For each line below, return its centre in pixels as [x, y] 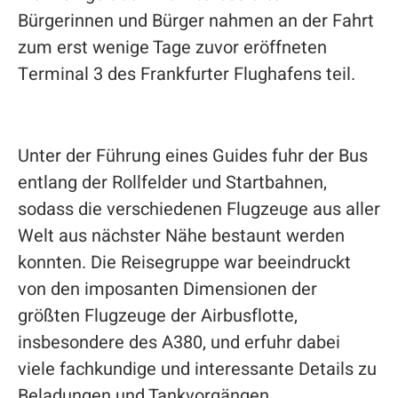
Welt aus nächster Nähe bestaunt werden [181, 235]
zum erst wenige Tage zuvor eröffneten [172, 47]
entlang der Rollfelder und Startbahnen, [172, 182]
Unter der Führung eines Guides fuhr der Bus [192, 155]
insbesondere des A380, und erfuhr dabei [179, 342]
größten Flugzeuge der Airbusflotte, [157, 315]
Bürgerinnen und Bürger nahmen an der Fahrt [195, 20]
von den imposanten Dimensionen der [167, 289]
